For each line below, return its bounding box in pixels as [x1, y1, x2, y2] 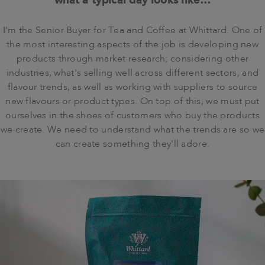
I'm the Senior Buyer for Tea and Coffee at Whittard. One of [2, 25, 263, 35]
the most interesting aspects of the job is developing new [6, 40, 259, 50]
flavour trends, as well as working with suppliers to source [7, 82, 258, 92]
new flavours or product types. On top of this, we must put [5, 96, 260, 106]
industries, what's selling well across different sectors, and [6, 68, 259, 78]
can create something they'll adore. [55, 139, 210, 149]
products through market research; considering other [16, 54, 249, 64]
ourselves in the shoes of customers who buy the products [5, 111, 260, 121]
